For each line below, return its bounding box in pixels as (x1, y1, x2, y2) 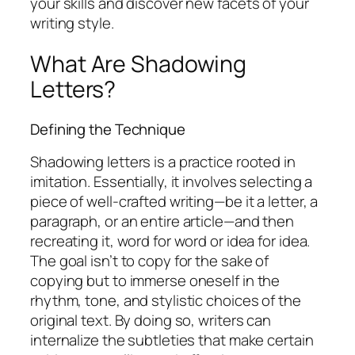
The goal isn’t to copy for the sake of (30, 250, 269, 271)
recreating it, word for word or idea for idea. (30, 230, 311, 251)
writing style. (30, 12, 114, 33)
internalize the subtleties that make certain (30, 329, 314, 350)
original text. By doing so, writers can (30, 309, 272, 330)
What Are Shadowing (30, 48, 247, 80)
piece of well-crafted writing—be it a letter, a (30, 190, 319, 212)
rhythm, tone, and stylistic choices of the (30, 289, 301, 311)
